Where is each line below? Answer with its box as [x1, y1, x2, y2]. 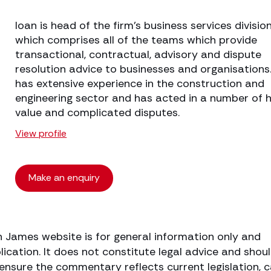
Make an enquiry [28, 171, 100, 184]
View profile [15, 127, 67, 140]
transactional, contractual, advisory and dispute [15, 47, 262, 62]
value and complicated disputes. [15, 105, 180, 120]
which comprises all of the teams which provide [15, 33, 258, 47]
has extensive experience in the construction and [15, 76, 265, 91]
